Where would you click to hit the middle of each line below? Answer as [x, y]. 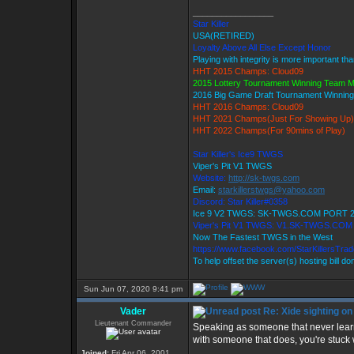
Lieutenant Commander [133, 323]
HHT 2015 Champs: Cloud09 [248, 71]
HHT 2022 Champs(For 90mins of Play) [269, 130]
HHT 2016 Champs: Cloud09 [248, 107]
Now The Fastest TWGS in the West [263, 237]
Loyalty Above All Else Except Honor [262, 47]
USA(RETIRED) [224, 36]
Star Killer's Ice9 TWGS [238, 154]
